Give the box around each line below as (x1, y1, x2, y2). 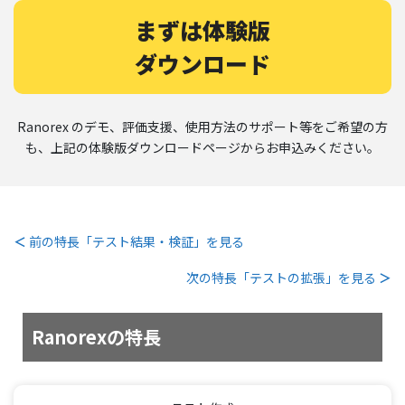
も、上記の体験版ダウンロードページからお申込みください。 (25, 138, 380, 157)
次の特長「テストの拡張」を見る (186, 268, 379, 287)
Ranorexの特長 (32, 323, 161, 350)
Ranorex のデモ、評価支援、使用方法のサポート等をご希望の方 (17, 118, 388, 137)
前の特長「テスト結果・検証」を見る (29, 231, 244, 250)
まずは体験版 (135, 14, 270, 47)
